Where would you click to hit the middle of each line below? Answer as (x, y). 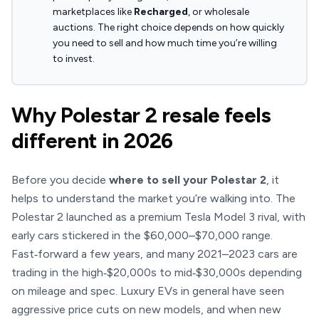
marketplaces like (93, 12)
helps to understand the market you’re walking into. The (153, 198)
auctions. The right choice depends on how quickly (168, 27)
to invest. (74, 59)
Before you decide (60, 180)
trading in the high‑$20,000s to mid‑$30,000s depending (157, 272)
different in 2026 (92, 141)
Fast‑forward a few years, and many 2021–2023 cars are (155, 254)
